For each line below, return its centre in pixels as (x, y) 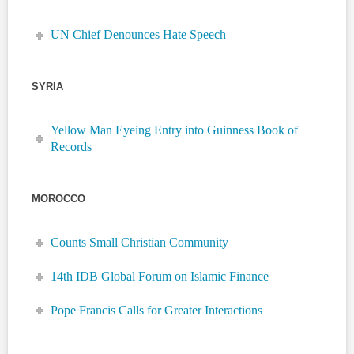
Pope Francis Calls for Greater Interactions (157, 310)
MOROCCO (58, 199)
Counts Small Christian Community (140, 243)
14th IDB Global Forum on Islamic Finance (160, 277)
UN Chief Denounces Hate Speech (139, 35)
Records (72, 147)
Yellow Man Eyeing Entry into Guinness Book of (175, 130)
